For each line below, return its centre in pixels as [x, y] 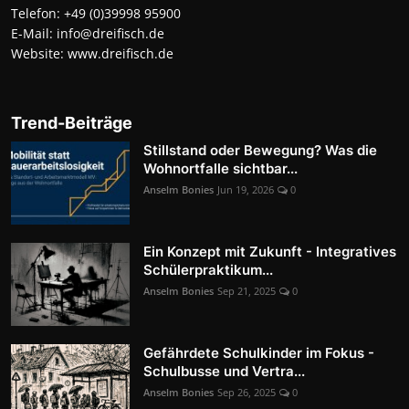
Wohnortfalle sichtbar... [220, 168]
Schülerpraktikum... [208, 269]
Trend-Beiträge [72, 122]
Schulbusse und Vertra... [224, 371]
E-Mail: [34, 33]
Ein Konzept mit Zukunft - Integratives [270, 251]
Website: [39, 53]
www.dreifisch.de [121, 53]
